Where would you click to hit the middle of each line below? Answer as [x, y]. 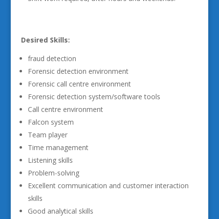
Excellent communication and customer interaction [108, 186]
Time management [58, 147]
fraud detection [52, 58]
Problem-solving [53, 173]
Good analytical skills [60, 211]
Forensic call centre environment [79, 84]
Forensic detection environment [78, 71]
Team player [47, 135]
